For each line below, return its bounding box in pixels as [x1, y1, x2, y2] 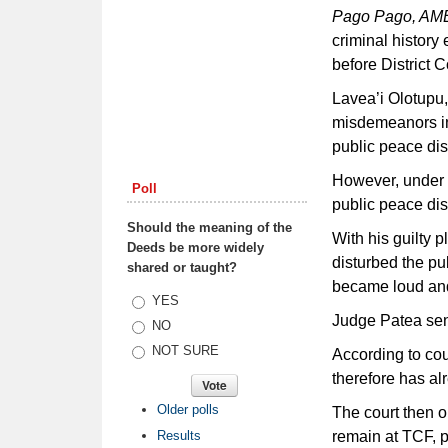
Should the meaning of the [127, 219, 292, 235]
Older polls [157, 401, 219, 417]
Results [157, 427, 201, 443]
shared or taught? [127, 259, 237, 275]
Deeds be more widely [127, 239, 264, 255]
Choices [127, 292, 174, 308]
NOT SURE [152, 342, 219, 358]
